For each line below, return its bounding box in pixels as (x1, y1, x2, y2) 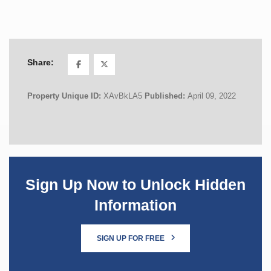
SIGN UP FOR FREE (96, 233, 166, 243)
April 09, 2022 (188, 91, 236, 100)
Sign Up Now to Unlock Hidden (25, 176, 246, 193)
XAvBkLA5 (103, 91, 142, 100)
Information (94, 197, 177, 214)
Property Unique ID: (27, 91, 103, 100)
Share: (27, 57, 54, 68)
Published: (145, 91, 188, 100)
